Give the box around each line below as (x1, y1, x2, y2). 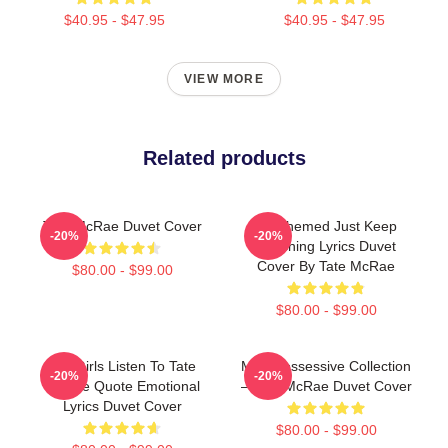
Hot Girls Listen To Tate (48, 357, 196, 374)
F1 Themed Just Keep (255, 217, 397, 234)
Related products (142, 146, 306, 169)
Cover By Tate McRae (257, 257, 395, 274)
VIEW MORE (184, 71, 264, 86)
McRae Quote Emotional (44, 377, 200, 394)
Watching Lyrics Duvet (256, 237, 396, 254)
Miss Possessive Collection (241, 357, 411, 374)
